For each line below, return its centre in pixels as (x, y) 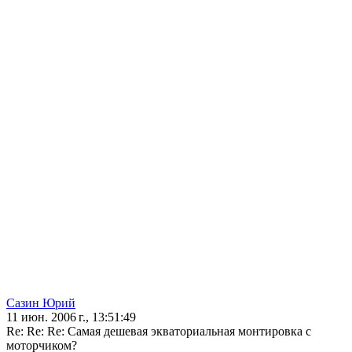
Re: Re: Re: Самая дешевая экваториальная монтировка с (159, 332)
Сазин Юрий (41, 303)
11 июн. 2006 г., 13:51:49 (71, 317)
